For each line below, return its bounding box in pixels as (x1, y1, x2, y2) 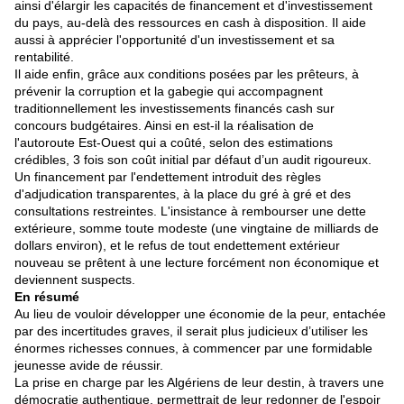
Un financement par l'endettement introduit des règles (14, 170, 321, 185)
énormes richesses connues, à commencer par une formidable (14, 341, 372, 356)
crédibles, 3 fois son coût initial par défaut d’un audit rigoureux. (14, 152, 372, 168)
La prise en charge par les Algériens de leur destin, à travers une (14, 375, 384, 390)
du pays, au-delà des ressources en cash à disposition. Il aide (14, 15, 366, 31)
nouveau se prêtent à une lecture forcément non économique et (14, 255, 379, 271)
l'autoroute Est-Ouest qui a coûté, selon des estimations (14, 135, 333, 151)
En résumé (14, 289, 79, 305)
